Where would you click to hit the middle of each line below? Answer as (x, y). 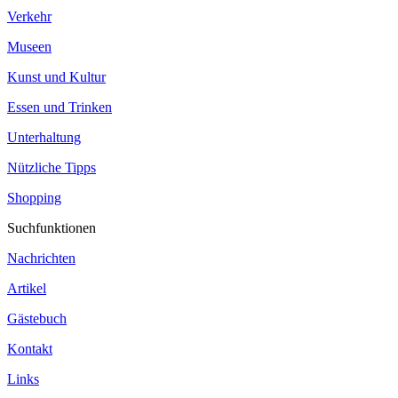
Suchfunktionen (52, 227)
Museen (29, 46)
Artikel (27, 288)
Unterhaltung (44, 137)
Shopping (34, 197)
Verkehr (29, 16)
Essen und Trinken (60, 107)
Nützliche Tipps (52, 167)
